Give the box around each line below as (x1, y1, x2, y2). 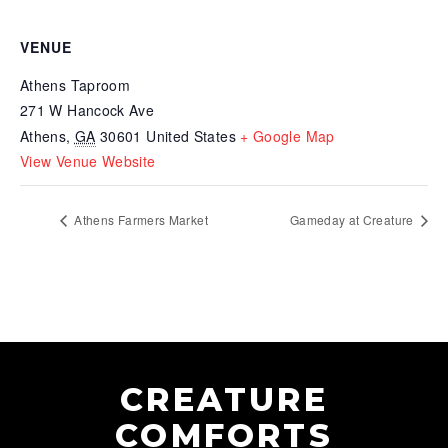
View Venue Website (20, 150, 156, 171)
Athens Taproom (20, 74, 131, 95)
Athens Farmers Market (71, 210, 208, 228)
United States (146, 125, 236, 146)
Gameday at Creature (289, 210, 417, 228)
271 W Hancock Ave (20, 99, 155, 120)
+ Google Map (240, 125, 335, 146)
